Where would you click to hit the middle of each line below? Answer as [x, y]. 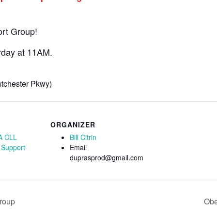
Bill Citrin [83, 137]
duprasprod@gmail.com [107, 157]
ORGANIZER [73, 124]
